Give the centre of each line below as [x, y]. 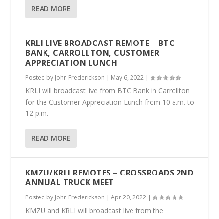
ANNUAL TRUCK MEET [70, 182]
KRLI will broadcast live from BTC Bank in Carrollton [108, 91]
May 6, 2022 [128, 77]
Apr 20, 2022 [129, 197]
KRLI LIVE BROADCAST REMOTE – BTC [100, 43]
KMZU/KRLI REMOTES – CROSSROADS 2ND [109, 173]
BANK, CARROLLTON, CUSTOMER [93, 53]
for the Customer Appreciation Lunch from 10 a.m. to [110, 102]
